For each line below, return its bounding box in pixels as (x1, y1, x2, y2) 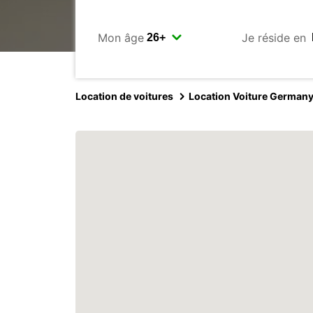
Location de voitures (75, 90, 173, 102)
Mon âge (98, 30, 144, 45)
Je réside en (241, 30, 306, 45)
